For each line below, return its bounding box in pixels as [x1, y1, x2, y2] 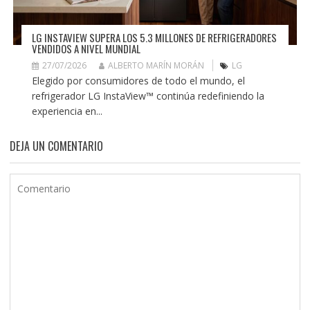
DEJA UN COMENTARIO [9, 138, 103, 155]
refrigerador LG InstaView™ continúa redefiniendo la [31, 89, 264, 103]
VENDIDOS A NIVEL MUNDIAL [31, 41, 140, 57]
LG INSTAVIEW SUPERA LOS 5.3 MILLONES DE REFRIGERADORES [31, 30, 277, 46]
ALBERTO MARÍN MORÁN [107, 60, 204, 72]
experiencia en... [31, 104, 102, 118]
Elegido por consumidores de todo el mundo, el [31, 74, 245, 88]
